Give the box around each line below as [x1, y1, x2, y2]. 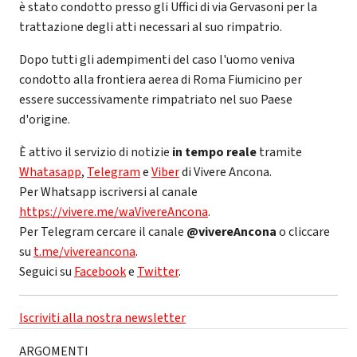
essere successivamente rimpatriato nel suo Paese [19, 90, 292, 108]
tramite [257, 143, 302, 161]
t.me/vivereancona [33, 242, 135, 261]
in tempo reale [170, 143, 257, 161]
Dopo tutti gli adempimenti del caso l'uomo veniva [19, 50, 295, 69]
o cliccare [279, 222, 330, 241]
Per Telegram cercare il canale [19, 222, 184, 241]
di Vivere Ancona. [179, 163, 272, 181]
